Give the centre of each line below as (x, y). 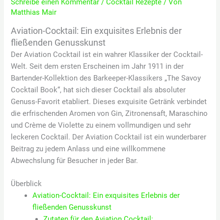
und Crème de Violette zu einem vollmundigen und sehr (101, 125)
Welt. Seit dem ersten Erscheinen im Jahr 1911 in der (97, 66)
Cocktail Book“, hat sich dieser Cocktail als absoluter (98, 90)
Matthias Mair (34, 13)
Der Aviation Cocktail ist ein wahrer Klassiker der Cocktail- (107, 54)
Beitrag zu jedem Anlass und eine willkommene (88, 149)
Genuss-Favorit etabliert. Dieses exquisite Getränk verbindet (109, 101)
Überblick (27, 183)
